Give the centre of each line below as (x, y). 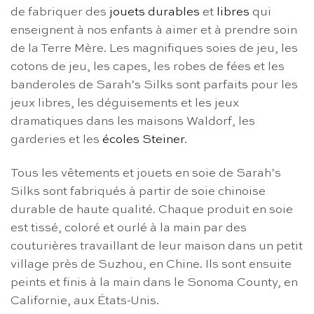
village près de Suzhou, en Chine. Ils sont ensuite (151, 264)
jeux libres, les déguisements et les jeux (125, 103)
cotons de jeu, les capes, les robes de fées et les (148, 67)
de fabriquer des (60, 12)
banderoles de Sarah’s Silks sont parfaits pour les (154, 85)
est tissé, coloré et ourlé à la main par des (129, 228)
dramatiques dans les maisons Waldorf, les (133, 121)
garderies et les (56, 139)
